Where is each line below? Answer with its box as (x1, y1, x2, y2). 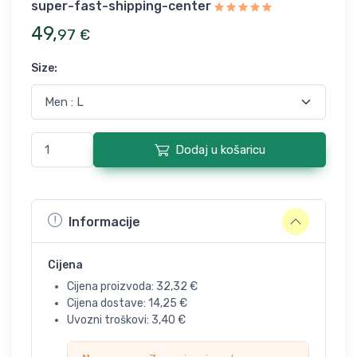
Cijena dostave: (67, 296, 148, 310)
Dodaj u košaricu (175, 143, 265, 157)
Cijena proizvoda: (67, 280, 156, 293)
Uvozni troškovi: (67, 313, 151, 327)
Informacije (69, 214, 140, 229)
